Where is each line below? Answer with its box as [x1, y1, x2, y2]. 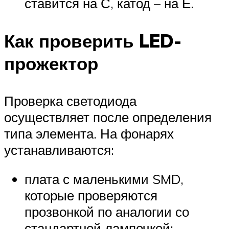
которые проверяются [25, 187, 157, 204]
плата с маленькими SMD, [25, 171, 184, 188]
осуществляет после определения [4, 108, 212, 125]
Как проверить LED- [4, 29, 181, 52]
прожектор [4, 52, 98, 75]
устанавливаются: [4, 141, 114, 158]
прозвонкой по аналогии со [25, 203, 189, 220]
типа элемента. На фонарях [4, 125, 174, 142]
